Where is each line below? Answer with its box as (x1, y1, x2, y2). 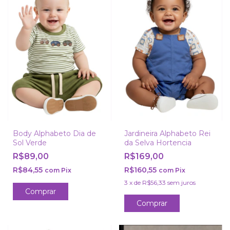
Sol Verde (13, 138, 47, 148)
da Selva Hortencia (124, 138, 191, 148)
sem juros (167, 179, 196, 187)
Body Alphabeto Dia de (13, 129, 96, 139)
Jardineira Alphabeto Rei (124, 129, 210, 139)
